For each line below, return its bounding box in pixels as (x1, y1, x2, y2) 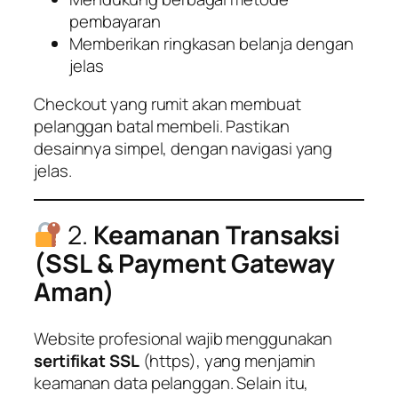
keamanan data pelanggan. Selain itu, (34, 370, 309, 394)
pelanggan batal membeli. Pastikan (34, 115, 290, 139)
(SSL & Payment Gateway (34, 246, 335, 282)
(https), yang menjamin (139, 348, 316, 372)
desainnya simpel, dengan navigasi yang (34, 137, 333, 161)
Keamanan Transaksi (93, 218, 341, 253)
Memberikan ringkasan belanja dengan (69, 31, 354, 55)
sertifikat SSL (34, 348, 139, 372)
